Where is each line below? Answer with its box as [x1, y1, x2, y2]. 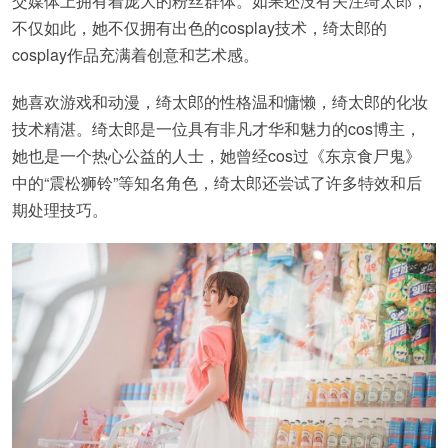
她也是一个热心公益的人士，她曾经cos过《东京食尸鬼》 [12, 144, 421, 167]
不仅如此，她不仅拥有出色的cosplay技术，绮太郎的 [12, 16, 387, 39]
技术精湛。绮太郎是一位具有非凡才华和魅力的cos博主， [12, 117, 421, 140]
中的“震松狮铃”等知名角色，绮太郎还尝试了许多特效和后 [12, 171, 422, 194]
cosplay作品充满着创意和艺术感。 [12, 43, 259, 66]
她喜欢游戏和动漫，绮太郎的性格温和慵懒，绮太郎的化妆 [12, 90, 428, 113]
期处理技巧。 [12, 198, 108, 221]
